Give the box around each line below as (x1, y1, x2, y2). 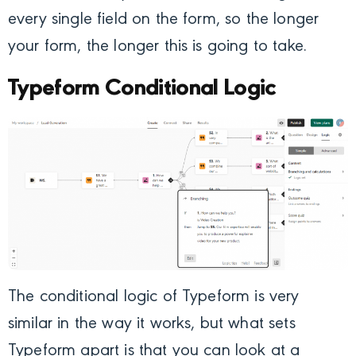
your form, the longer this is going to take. (8, 38, 308, 56)
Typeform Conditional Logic (8, 76, 277, 102)
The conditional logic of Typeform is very (8, 288, 300, 307)
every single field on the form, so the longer (8, 11, 319, 29)
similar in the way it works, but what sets (8, 315, 296, 334)
